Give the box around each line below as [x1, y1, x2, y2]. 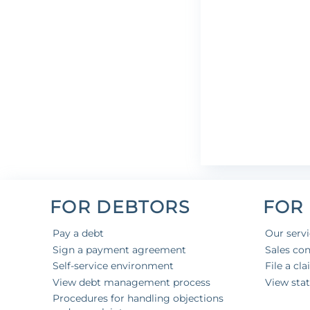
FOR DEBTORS [50, 197, 190, 218]
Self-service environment [52, 259, 174, 273]
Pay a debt [52, 227, 104, 240]
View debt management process [52, 275, 210, 289]
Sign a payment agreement [52, 243, 186, 256]
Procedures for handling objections [52, 292, 224, 305]
